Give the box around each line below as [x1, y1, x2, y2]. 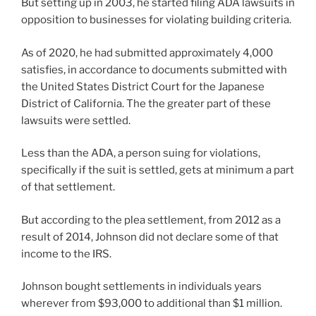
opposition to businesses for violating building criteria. [21, 13, 291, 26]
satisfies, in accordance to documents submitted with [21, 63, 287, 76]
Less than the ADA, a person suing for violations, [21, 147, 260, 159]
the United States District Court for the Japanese [21, 80, 265, 93]
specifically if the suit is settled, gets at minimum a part [21, 164, 294, 176]
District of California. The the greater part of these [21, 97, 271, 110]
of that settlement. [21, 181, 115, 193]
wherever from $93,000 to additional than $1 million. [21, 297, 282, 310]
